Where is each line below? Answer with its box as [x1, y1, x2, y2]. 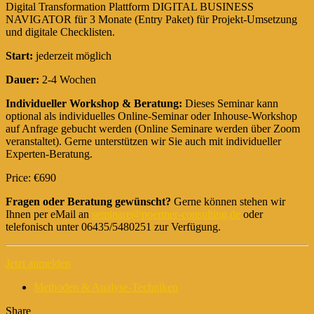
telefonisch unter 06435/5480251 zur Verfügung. [6, 220, 221, 233]
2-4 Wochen [42, 73, 96, 86]
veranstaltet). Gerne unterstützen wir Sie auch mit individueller [6, 135, 281, 147]
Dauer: [6, 73, 42, 86]
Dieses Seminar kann [182, 97, 278, 109]
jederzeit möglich [33, 49, 111, 62]
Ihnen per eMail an [6, 207, 92, 220]
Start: [6, 49, 33, 62]
